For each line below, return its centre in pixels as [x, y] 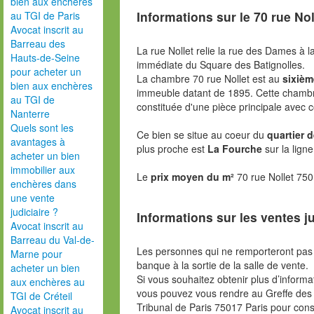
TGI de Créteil [41, 296]
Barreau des [38, 43]
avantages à [38, 142]
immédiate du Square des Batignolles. [220, 64]
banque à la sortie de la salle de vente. [222, 265]
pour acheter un [46, 71]
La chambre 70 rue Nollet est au [209, 78]
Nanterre [30, 114]
